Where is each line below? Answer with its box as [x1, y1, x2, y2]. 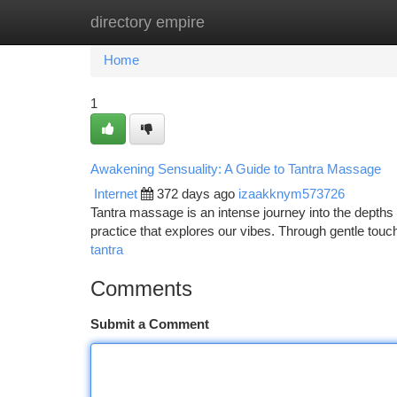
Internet [94, 187, 137, 201]
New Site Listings [179, 15, 279, 29]
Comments [90, 276, 192, 300]
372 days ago [157, 187, 235, 201]
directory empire [90, 13, 205, 31]
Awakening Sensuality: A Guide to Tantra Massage [90, 161, 381, 176]
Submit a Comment [90, 317, 209, 331]
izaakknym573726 [238, 187, 345, 201]
